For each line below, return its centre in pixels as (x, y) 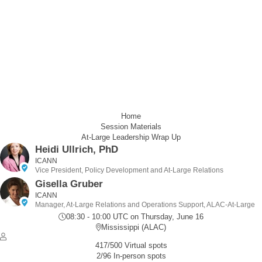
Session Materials (131, 127)
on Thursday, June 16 (166, 217)
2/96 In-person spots (131, 256)
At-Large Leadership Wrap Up (131, 137)
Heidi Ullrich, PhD (77, 149)
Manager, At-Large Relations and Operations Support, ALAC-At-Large (145, 205)
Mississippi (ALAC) (134, 227)
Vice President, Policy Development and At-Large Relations (129, 170)
